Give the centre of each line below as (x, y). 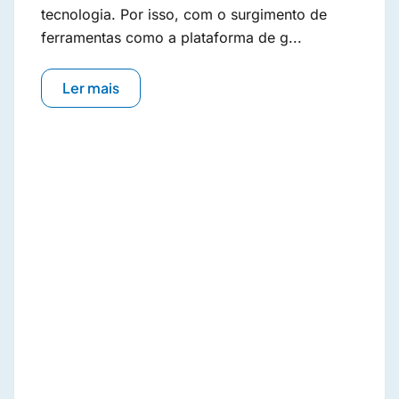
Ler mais (91, 88)
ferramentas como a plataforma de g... (171, 38)
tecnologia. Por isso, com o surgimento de (184, 15)
